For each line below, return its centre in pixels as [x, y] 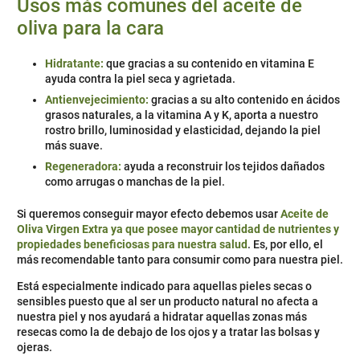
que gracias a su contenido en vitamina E [209, 64]
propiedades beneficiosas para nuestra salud [132, 245]
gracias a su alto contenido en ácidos [245, 100]
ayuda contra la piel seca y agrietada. [140, 79]
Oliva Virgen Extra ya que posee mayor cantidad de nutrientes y [178, 229]
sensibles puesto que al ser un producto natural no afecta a [168, 302]
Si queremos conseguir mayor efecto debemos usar [149, 214]
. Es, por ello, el [285, 245]
